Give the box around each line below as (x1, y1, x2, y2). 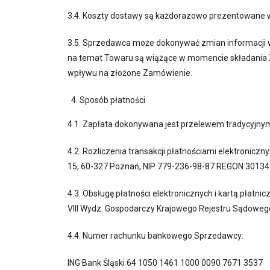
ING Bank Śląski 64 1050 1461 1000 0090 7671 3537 (67, 258, 263, 268)
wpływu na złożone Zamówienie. (67, 68, 192, 78)
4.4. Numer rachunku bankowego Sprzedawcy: (67, 231, 243, 240)
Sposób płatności (80, 95, 145, 105)
